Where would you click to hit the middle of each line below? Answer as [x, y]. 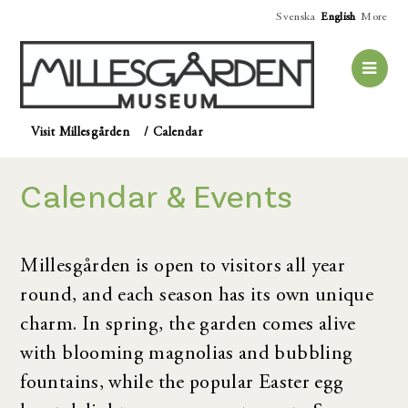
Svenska [296, 18]
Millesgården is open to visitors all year [183, 266]
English [338, 18]
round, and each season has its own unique [197, 296]
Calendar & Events [157, 198]
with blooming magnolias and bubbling [187, 354]
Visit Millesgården [80, 133]
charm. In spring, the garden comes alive [188, 325]
